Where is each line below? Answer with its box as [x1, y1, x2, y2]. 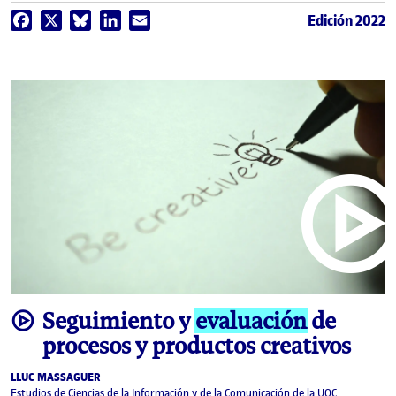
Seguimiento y [42, 307, 195, 336]
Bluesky [91, 11, 133, 28]
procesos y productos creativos [42, 331, 351, 361]
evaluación [195, 307, 307, 336]
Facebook [32, 11, 84, 28]
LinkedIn [120, 11, 167, 28]
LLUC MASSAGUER [11, 369, 101, 387]
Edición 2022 [308, 10, 385, 30]
